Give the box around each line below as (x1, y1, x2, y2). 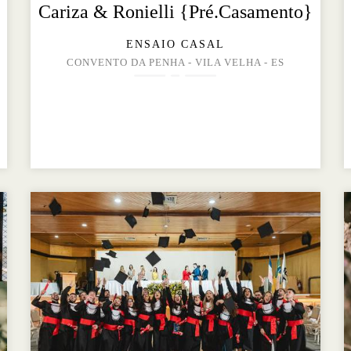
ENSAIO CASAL (125, 38, 225, 51)
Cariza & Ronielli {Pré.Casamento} (38, 2, 313, 23)
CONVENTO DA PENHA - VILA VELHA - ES (66, 57, 284, 69)
